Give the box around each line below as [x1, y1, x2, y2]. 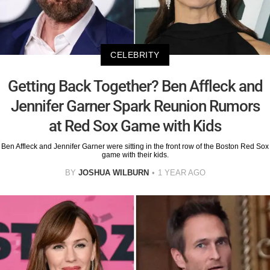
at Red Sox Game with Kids [49, 117, 221, 136]
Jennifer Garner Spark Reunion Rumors [10, 97, 260, 116]
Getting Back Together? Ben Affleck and [7, 77, 263, 96]
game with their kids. [101, 151, 169, 160]
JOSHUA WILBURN [78, 168, 149, 178]
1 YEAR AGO [157, 168, 206, 178]
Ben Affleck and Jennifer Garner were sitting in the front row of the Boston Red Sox [1, 142, 269, 151]
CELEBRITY [110, 50, 160, 60]
